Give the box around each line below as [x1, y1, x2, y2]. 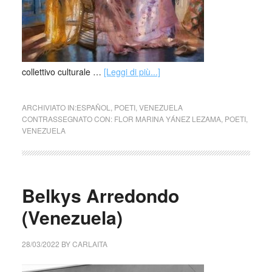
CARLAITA [72, 239, 107, 249]
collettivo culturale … [21, 66, 104, 78]
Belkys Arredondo [21, 182, 179, 208]
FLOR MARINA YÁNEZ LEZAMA [114, 114, 221, 124]
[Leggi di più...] [103, 66, 160, 78]
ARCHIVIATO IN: [21, 102, 76, 112]
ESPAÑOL [76, 102, 110, 112]
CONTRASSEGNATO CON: [21, 114, 114, 124]
